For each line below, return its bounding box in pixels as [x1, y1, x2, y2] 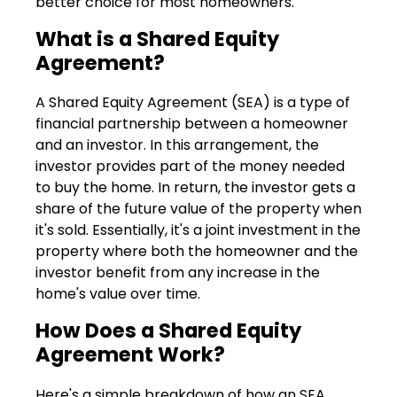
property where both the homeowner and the [35, 241, 358, 262]
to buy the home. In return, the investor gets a [35, 177, 355, 198]
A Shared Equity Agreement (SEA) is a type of [35, 92, 350, 113]
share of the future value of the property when [35, 198, 362, 220]
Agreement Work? [35, 340, 225, 370]
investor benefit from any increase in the [35, 262, 320, 284]
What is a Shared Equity [35, 25, 279, 54]
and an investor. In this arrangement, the [35, 135, 319, 156]
